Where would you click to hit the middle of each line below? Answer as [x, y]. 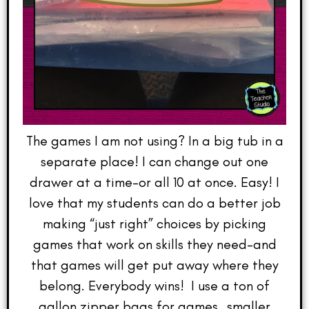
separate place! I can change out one [154, 161]
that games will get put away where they [154, 265]
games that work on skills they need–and [154, 244]
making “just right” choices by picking [154, 223]
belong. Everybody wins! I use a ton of [154, 285]
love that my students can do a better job [154, 202]
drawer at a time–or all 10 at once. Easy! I [154, 182]
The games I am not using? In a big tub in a [154, 140]
